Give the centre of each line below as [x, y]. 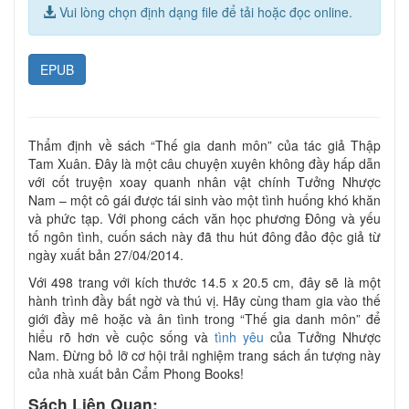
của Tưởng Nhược [322, 337]
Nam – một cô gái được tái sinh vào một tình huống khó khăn [204, 200]
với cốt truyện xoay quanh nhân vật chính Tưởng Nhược [204, 182]
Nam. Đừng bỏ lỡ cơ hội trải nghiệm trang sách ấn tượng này [204, 356]
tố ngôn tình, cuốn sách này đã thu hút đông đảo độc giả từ [204, 237]
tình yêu [239, 337]
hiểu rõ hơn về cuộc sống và [121, 337]
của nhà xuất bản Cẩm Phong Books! [136, 374]
